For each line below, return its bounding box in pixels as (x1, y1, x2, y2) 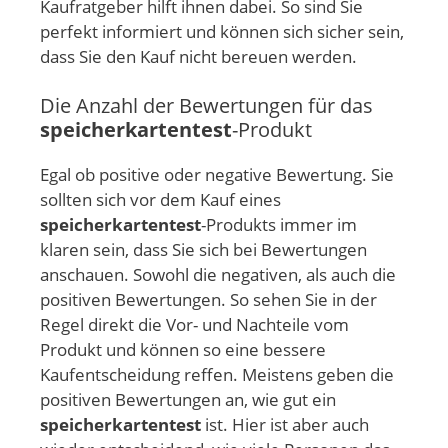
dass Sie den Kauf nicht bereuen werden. (40, 44, 357, 68)
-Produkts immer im (201, 213, 357, 237)
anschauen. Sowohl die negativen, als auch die (40, 263, 396, 287)
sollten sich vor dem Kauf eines (40, 188, 281, 212)
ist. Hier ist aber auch (201, 413, 369, 437)
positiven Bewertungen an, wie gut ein (40, 388, 336, 412)
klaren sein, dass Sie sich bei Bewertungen (40, 238, 367, 262)
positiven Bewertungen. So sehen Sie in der (40, 288, 377, 312)
